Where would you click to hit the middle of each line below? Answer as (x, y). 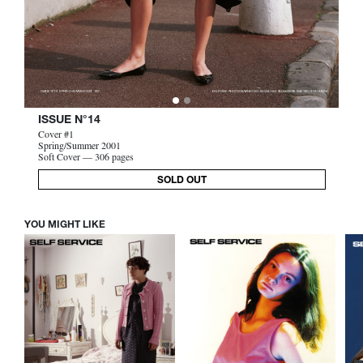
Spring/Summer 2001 (79, 147)
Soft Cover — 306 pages (85, 159)
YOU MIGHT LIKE (65, 225)
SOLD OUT (181, 181)
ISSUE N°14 (69, 121)
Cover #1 (56, 136)
